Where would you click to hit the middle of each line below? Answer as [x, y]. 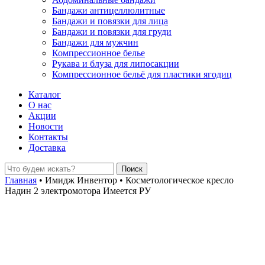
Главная [21, 180]
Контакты [48, 137]
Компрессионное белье [98, 53]
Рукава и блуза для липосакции [116, 64]
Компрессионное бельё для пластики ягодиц [142, 74]
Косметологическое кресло [178, 180]
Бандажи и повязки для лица [110, 21]
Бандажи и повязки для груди [112, 32]
